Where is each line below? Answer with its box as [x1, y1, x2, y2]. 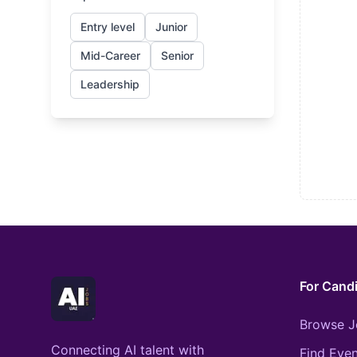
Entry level [80, 20, 135, 33]
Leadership [80, 77, 139, 91]
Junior [155, 20, 187, 33]
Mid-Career [80, 49, 140, 62]
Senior [161, 49, 194, 62]
